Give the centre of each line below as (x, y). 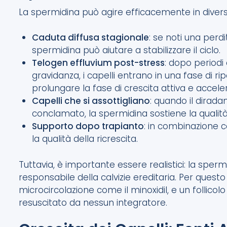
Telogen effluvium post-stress (98, 63)
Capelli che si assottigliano (91, 101)
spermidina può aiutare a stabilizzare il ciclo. (126, 50)
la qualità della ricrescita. (85, 139)
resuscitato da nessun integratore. (93, 202)
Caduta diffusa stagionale (90, 38)
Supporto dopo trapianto (88, 126)
